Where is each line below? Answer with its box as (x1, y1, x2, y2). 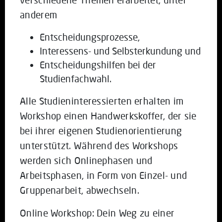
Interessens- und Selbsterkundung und (40, 45, 201, 56)
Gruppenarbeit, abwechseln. (20, 184, 139, 196)
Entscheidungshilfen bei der (40, 58, 156, 70)
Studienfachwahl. (40, 72, 111, 84)
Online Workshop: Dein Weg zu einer (20, 207, 175, 219)
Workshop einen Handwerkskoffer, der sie (20, 110, 197, 121)
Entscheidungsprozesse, (40, 31, 140, 43)
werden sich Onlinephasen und (20, 154, 153, 166)
